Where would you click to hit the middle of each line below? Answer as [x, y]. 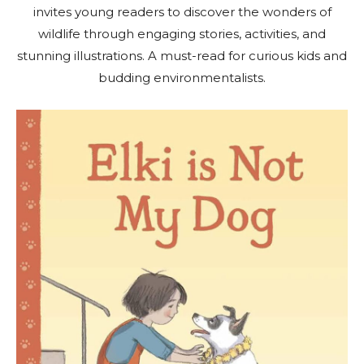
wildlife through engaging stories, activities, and [182, 33]
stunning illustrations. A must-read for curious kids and [182, 55]
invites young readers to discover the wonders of [182, 11]
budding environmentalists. [182, 77]
